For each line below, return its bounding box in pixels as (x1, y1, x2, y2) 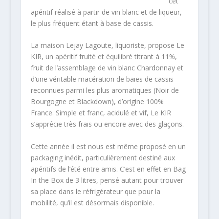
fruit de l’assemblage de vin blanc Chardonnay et (30, 63, 183, 73)
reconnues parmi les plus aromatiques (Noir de (30, 86, 179, 95)
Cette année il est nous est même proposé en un (30, 141, 186, 151)
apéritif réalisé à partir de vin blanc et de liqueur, (30, 7, 182, 17)
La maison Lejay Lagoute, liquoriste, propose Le (30, 41, 184, 50)
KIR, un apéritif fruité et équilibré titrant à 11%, (30, 52, 177, 62)
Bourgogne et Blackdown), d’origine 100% (30, 97, 164, 107)
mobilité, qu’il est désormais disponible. (30, 197, 154, 207)
